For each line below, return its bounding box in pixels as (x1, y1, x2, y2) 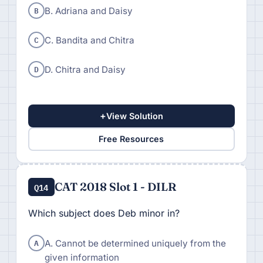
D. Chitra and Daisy (44, 63, 126, 75)
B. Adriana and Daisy (44, 5, 133, 17)
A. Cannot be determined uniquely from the (44, 237, 226, 249)
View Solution (106, 110, 163, 121)
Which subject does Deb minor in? (28, 207, 180, 219)
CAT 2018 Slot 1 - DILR (54, 179, 176, 194)
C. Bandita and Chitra (44, 35, 134, 46)
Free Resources (99, 134, 164, 144)
